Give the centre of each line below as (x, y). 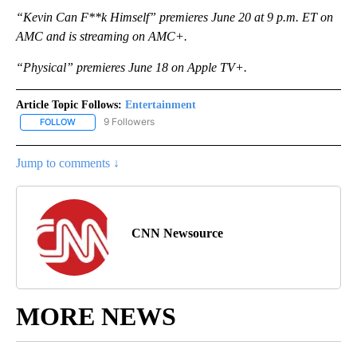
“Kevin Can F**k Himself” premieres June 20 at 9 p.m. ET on (175, 18)
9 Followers (129, 122)
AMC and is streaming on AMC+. (102, 37)
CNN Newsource (177, 233)
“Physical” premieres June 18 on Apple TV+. (131, 68)
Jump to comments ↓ (68, 163)
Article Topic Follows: (69, 105)
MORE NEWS (96, 316)
